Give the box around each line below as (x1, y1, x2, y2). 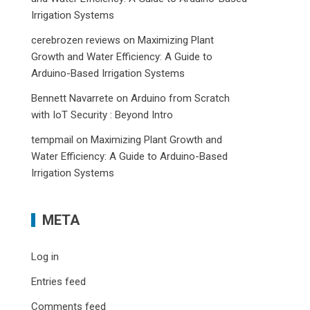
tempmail (31, 134, 74, 146)
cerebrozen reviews (31, 34, 121, 46)
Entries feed (31, 275, 86, 288)
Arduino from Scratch (131, 92, 230, 104)
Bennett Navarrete (31, 92, 114, 104)
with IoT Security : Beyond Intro (31, 109, 174, 121)
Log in (31, 250, 60, 263)
